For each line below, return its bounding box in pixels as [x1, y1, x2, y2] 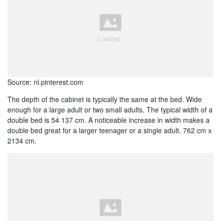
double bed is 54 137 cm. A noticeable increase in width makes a [7, 115, 210, 125]
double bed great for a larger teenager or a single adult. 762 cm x [7, 125, 212, 136]
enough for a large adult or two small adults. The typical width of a [7, 105, 213, 115]
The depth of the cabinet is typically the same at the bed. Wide [7, 94, 202, 105]
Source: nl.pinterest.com [7, 77, 83, 87]
